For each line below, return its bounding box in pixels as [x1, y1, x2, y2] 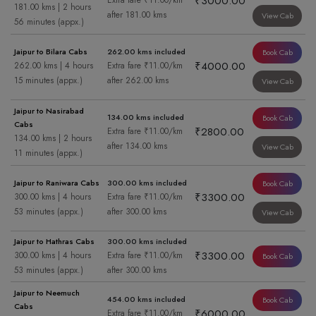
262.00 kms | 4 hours [14, 59, 93, 73]
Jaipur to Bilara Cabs [14, 46, 87, 58]
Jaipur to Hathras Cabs [14, 236, 95, 248]
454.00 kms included [107, 293, 186, 305]
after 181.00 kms [107, 8, 166, 22]
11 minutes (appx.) [14, 147, 83, 160]
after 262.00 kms [107, 74, 169, 87]
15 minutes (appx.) [14, 74, 83, 87]
